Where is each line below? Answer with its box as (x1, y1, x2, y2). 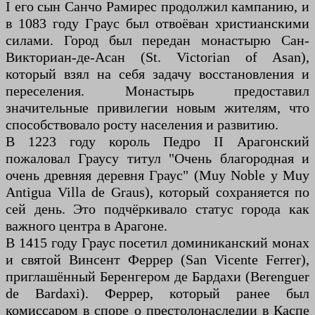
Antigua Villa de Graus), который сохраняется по (6, 184, 309, 200)
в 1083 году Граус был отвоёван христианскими (6, 15, 309, 31)
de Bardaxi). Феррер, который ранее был (6, 285, 309, 301)
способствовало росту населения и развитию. (6, 116, 278, 132)
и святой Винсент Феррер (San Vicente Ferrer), (6, 251, 309, 267)
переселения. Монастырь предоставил (6, 82, 309, 98)
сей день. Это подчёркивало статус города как (6, 200, 309, 217)
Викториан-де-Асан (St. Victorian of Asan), (6, 49, 309, 65)
